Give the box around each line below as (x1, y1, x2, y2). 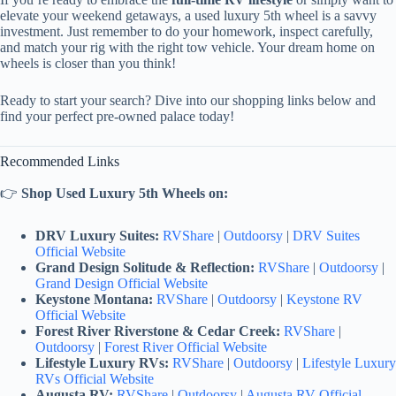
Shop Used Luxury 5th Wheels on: (21, 185, 228, 201)
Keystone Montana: (35, 291, 153, 307)
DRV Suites (293, 227, 360, 243)
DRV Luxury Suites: (35, 227, 159, 243)
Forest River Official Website (104, 339, 267, 354)
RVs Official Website (35, 370, 154, 386)
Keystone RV (286, 291, 362, 307)
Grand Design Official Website (35, 275, 208, 291)
